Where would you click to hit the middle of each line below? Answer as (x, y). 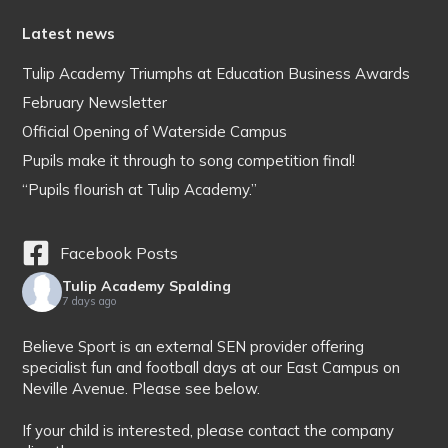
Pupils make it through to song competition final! (189, 160)
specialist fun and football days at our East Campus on (211, 367)
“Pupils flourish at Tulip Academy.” (140, 189)
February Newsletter (95, 102)
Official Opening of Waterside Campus (155, 131)
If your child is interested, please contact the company (208, 430)
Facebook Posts (119, 252)
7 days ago (89, 301)
